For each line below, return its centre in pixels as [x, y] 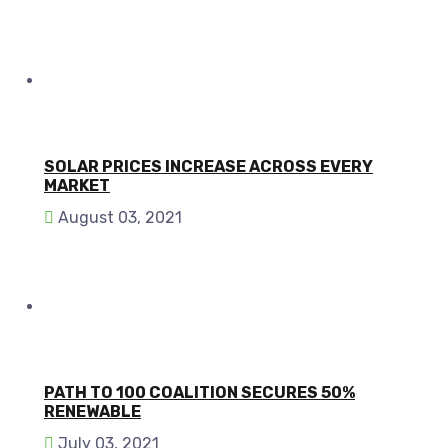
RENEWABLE [92, 411]
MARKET [77, 185]
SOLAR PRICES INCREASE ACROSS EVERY [208, 166]
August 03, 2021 [118, 217]
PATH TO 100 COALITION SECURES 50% [199, 392]
